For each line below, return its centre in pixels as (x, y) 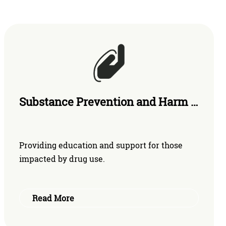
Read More (53, 198)
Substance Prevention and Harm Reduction (194, 102)
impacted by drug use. (62, 158)
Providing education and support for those (101, 145)
